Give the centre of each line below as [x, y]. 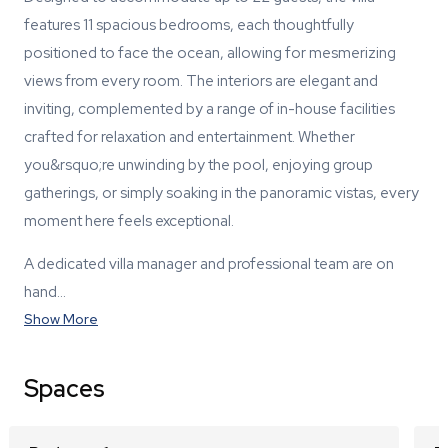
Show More [61, 319]
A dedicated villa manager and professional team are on [209, 264]
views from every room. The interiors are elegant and [201, 81]
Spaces [64, 388]
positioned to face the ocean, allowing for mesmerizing [210, 53]
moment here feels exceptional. [129, 221]
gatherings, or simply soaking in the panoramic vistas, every [221, 193]
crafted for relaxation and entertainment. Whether [189, 137]
